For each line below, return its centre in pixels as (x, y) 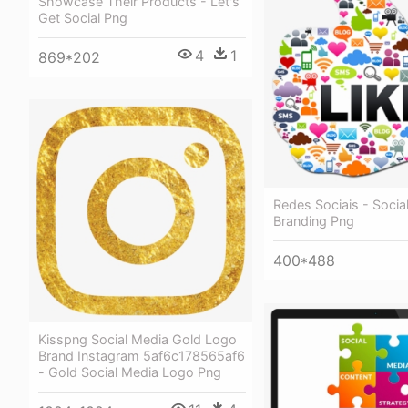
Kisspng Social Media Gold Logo (138, 339)
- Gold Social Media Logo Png (130, 372)
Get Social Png (83, 17)
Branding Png (314, 221)
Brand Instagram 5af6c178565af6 (142, 356)
